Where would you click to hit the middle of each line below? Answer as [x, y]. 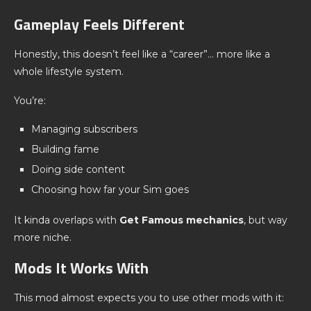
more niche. [43, 238]
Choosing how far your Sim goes [110, 190]
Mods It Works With [81, 268]
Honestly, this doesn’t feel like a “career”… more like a [142, 54]
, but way [266, 220]
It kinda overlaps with [67, 220]
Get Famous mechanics [182, 220]
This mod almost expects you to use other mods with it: [149, 298]
